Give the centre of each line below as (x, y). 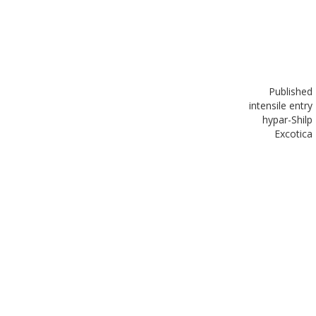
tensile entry (285, 105)
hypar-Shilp (287, 119)
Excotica (293, 133)
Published (291, 91)
